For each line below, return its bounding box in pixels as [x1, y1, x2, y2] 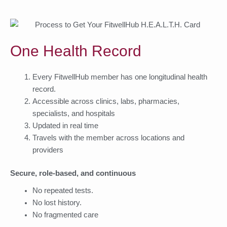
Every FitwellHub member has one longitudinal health [32, 72, 207, 81]
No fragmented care [32, 210, 98, 219]
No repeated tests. [32, 186, 93, 195]
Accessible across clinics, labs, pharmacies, [32, 97, 179, 105]
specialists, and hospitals [32, 109, 115, 118]
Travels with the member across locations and [32, 133, 184, 142]
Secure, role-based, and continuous [10, 169, 136, 177]
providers [32, 145, 63, 154]
